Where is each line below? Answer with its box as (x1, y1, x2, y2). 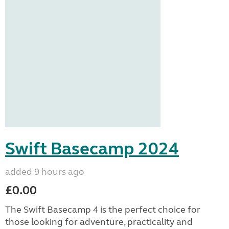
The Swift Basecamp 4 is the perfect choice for (5, 204, 200, 215)
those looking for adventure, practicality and (5, 216, 193, 227)
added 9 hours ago (5, 166, 84, 177)
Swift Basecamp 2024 (5, 138, 179, 159)
